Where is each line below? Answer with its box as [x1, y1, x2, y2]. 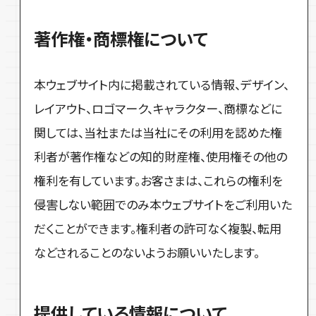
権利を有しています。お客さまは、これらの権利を [34, 171, 284, 190]
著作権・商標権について [34, 26, 208, 51]
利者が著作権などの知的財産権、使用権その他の [34, 147, 288, 166]
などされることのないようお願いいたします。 [34, 243, 260, 262]
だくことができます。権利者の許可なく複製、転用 [34, 219, 282, 238]
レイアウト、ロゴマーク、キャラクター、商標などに [34, 99, 283, 118]
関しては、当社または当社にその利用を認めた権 [34, 123, 283, 142]
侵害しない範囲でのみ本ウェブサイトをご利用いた [34, 195, 293, 214]
